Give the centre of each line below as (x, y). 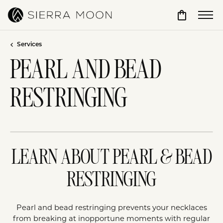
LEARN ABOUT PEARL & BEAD (111, 158)
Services (29, 45)
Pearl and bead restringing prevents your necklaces (111, 208)
